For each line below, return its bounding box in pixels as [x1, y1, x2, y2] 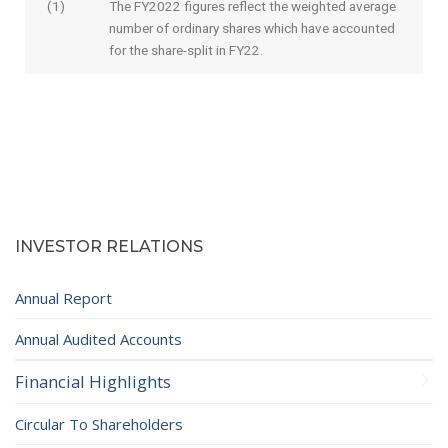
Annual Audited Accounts [15, 329, 182, 350]
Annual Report [15, 288, 112, 309]
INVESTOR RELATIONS [15, 237, 203, 257]
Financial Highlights [15, 370, 171, 394]
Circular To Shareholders [15, 414, 183, 435]
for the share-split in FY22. [108, 41, 263, 58]
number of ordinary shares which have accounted [108, 19, 395, 36]
